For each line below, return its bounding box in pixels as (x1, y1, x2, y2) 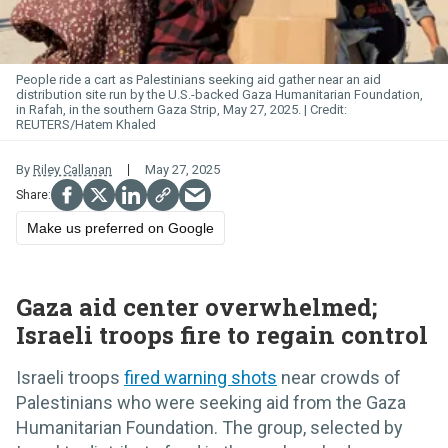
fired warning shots (124, 367, 277, 389)
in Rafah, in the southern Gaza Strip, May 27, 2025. (16, 102, 304, 118)
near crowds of (277, 367, 401, 389)
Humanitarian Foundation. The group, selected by (16, 417, 403, 439)
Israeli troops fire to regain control (16, 319, 428, 352)
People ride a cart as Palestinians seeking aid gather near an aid (16, 72, 381, 88)
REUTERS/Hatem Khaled (16, 117, 156, 133)
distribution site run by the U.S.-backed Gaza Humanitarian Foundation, (16, 87, 423, 103)
